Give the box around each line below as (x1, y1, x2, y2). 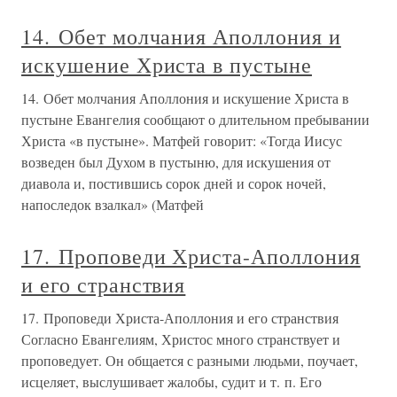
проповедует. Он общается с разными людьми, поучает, (21, 351, 358, 370)
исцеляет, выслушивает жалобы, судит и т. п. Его (21, 372, 322, 392)
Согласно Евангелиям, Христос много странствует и (21, 330, 340, 349)
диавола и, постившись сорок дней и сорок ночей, (21, 174, 326, 193)
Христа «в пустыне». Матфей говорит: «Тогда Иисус (21, 131, 342, 151)
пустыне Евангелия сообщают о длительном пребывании (21, 110, 370, 129)
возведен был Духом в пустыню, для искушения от (21, 152, 331, 172)
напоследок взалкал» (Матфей (21, 195, 204, 214)
